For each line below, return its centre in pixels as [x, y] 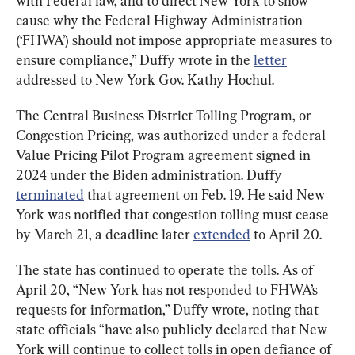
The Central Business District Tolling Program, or [165, 115]
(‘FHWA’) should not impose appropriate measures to [176, 40]
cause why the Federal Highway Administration [161, 20]
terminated [50, 194]
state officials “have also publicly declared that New [173, 329]
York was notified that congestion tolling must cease [174, 214]
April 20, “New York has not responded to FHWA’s [168, 289]
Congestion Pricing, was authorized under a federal [172, 135]
